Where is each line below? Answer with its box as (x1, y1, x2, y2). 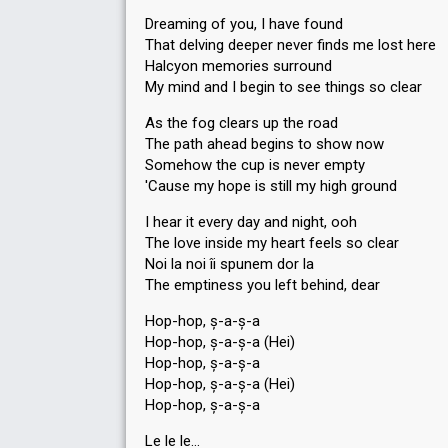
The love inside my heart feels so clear (145, 234, 399, 252)
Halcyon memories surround (145, 57, 332, 75)
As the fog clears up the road (145, 114, 338, 132)
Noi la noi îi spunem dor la (145, 255, 314, 273)
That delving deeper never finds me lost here (145, 36, 436, 54)
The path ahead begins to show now (145, 135, 384, 153)
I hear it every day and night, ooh (145, 213, 357, 231)
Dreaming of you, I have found (145, 15, 343, 33)
